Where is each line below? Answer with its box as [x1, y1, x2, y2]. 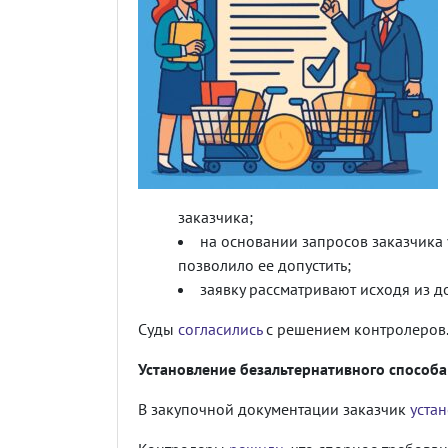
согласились [178, 318, 262, 339]
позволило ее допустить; [178, 254, 351, 275]
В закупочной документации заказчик [138, 398, 410, 419]
